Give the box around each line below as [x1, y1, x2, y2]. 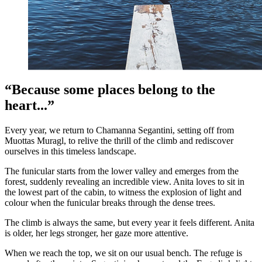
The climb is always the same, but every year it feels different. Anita [5, 218, 254, 228]
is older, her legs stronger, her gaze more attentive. [5, 228, 188, 239]
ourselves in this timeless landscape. [5, 146, 136, 157]
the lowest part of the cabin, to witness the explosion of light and [5, 187, 242, 198]
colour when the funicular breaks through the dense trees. [5, 198, 215, 208]
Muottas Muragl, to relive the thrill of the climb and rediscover [5, 136, 233, 146]
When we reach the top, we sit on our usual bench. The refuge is [5, 248, 242, 258]
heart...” [5, 98, 54, 113]
